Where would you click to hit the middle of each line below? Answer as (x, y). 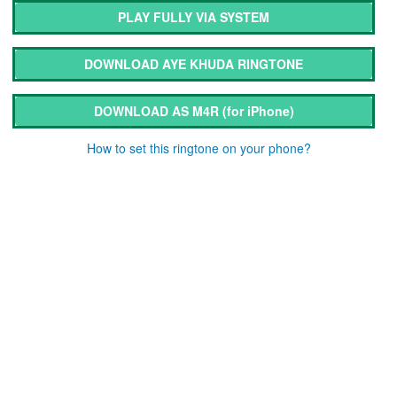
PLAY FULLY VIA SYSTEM (194, 17)
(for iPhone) (258, 111)
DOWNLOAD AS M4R (158, 111)
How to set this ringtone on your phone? (198, 148)
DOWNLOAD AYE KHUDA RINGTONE (194, 64)
